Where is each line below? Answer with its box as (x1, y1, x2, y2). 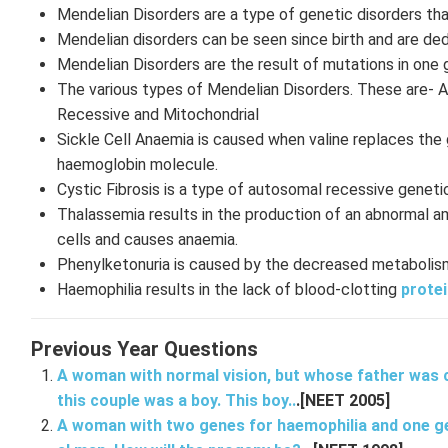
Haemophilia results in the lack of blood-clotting (56, 280, 401, 299)
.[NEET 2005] (295, 391, 390, 410)
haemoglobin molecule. (56, 155, 222, 174)
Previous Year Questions (31, 337, 258, 361)
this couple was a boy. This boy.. (56, 391, 296, 410)
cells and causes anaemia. (56, 230, 242, 249)
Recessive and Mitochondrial (56, 105, 263, 124)
